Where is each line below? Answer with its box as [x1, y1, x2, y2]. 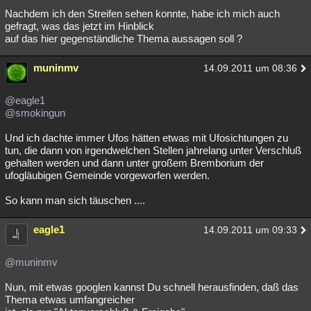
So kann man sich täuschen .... [5, 194, 145, 206]
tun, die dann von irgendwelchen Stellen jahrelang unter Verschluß [5, 144, 301, 156]
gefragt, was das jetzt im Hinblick [5, 20, 154, 32]
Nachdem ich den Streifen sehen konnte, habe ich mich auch [5, 8, 280, 19]
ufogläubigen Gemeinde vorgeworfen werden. [5, 169, 210, 181]
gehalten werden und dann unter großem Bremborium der [5, 157, 264, 169]
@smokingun [5, 107, 65, 119]
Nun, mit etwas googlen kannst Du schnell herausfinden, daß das [5, 281, 299, 293]
